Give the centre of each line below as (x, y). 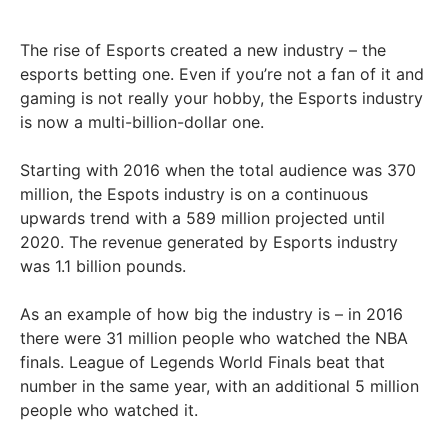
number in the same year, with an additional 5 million (219, 385)
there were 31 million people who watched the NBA (214, 337)
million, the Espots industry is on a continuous (194, 193)
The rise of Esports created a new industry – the (203, 49)
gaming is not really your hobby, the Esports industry (221, 97)
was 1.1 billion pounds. (103, 265)
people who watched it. (109, 409)
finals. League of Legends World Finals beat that (202, 361)
